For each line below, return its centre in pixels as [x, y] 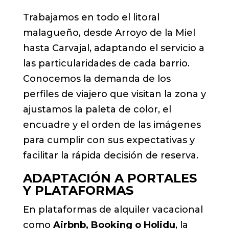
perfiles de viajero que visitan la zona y [114, 94]
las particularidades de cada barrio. [106, 63]
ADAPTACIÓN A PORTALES [110, 178]
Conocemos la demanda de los [97, 78]
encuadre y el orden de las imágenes [112, 124]
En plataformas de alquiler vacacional [113, 209]
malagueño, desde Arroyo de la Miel [109, 32]
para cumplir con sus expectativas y [109, 140]
